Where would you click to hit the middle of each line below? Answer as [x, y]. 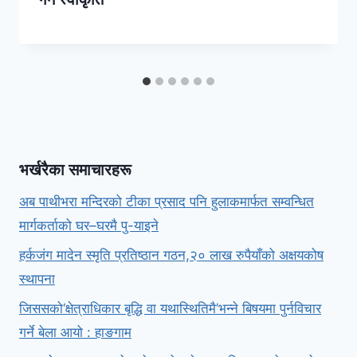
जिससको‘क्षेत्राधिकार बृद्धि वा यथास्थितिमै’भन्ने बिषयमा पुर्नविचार [170, 309]
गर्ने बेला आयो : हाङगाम [75, 333]
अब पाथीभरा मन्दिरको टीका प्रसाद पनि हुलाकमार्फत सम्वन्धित [167, 202]
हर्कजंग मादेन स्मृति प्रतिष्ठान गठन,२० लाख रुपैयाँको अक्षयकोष [171, 255]
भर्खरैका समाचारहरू [77, 170]
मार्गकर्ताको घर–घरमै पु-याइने [89, 226]
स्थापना [37, 279]
